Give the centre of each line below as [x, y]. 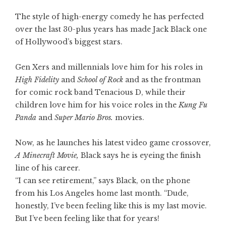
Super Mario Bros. [84, 118]
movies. [129, 118]
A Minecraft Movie [46, 156]
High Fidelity [37, 80]
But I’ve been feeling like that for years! [87, 219]
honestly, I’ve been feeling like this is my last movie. [111, 206]
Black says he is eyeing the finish [140, 156]
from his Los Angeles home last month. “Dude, [102, 193]
